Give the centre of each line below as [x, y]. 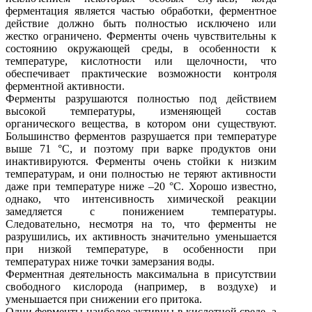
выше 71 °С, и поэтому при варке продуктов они [141, 148]
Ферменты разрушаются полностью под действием [141, 98]
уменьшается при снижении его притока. [104, 299]
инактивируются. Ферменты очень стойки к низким [141, 161]
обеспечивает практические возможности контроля [141, 73]
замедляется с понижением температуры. [141, 211]
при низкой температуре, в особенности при [141, 249]
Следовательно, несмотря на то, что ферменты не [141, 224]
